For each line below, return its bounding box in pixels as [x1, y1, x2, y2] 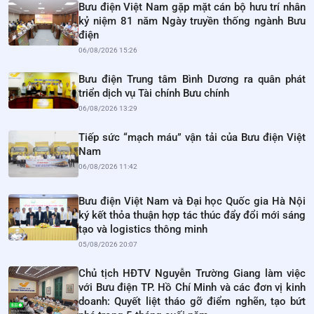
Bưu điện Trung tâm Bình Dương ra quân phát [78, 73, 306, 86]
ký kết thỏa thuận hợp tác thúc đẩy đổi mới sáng [78, 208, 306, 221]
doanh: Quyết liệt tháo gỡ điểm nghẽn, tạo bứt [78, 294, 306, 308]
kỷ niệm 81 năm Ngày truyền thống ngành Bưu [78, 15, 306, 28]
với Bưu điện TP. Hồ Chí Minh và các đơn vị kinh [78, 280, 306, 294]
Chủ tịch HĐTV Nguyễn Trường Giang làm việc [78, 266, 306, 280]
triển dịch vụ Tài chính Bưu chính [78, 87, 229, 100]
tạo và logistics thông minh [78, 222, 207, 235]
